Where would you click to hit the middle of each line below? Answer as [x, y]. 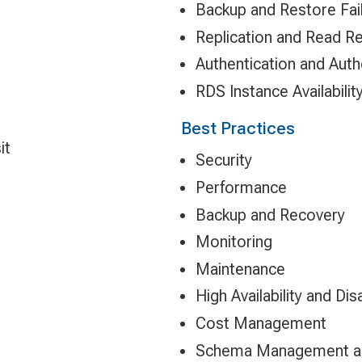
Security [223, 160]
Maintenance [240, 269]
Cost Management [261, 323]
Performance [241, 188]
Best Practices [238, 128]
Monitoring [234, 242]
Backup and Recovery [270, 215]
